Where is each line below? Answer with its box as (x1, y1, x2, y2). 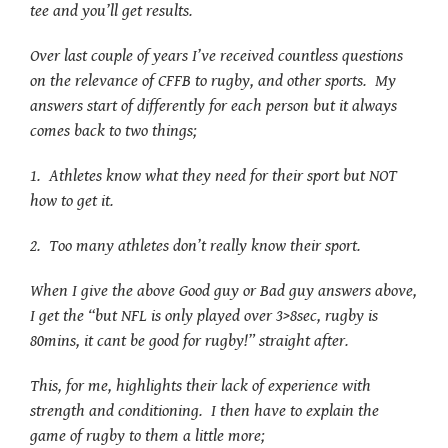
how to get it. (30, 190, 114, 211)
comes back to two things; (30, 120, 197, 141)
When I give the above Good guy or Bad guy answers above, (30, 280, 417, 301)
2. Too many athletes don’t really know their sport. (30, 235, 361, 256)
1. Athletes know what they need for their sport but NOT (30, 165, 397, 186)
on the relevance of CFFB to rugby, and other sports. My (30, 70, 396, 91)
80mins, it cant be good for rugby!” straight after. (30, 330, 349, 351)
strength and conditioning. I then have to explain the (30, 400, 379, 421)
